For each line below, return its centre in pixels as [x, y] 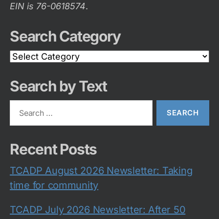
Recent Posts [54, 149]
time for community [54, 185]
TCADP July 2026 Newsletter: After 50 [98, 209]
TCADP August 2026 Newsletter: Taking [101, 170]
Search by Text [58, 86]
